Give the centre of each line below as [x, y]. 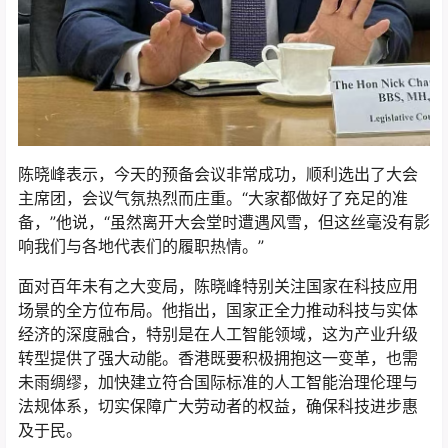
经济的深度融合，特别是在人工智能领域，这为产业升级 [218, 334]
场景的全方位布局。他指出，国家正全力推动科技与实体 [218, 310]
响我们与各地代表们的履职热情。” [141, 246]
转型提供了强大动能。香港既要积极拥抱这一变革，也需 [218, 358]
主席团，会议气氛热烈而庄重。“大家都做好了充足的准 [213, 198]
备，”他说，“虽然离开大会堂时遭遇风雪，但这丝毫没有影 [224, 222]
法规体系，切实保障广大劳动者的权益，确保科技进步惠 [218, 406]
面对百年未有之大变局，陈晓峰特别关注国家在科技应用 [218, 286]
